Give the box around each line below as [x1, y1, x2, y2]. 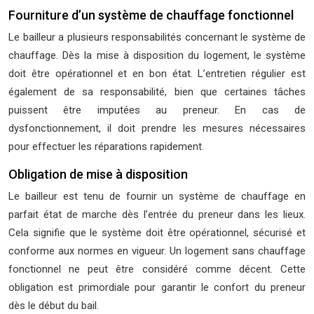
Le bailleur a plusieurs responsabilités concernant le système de [8, 31, 306, 43]
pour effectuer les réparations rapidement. [8, 140, 204, 153]
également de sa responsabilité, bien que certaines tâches [8, 86, 306, 98]
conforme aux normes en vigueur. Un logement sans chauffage [8, 245, 306, 257]
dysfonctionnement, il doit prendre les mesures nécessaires [8, 122, 306, 135]
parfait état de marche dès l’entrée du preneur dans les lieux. [8, 208, 306, 221]
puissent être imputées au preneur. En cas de [8, 104, 306, 116]
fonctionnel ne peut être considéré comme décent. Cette [8, 263, 306, 275]
